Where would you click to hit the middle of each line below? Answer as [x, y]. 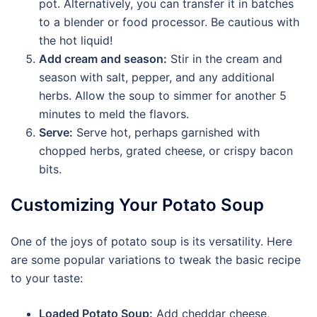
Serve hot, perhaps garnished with [166, 132]
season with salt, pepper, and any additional [157, 77]
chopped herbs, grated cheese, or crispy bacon [166, 151]
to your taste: [47, 278]
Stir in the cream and [225, 59]
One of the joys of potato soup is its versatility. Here [151, 241]
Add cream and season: [103, 59]
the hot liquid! [76, 40]
